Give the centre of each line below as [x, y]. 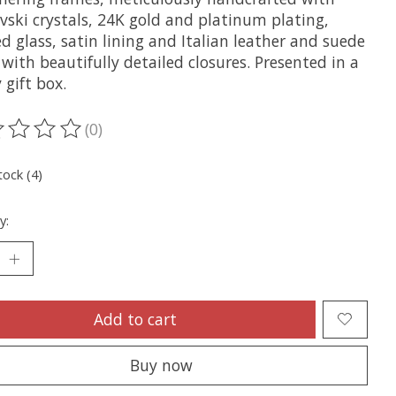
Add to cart [136, 319]
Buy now [162, 366]
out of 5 [206, 139]
